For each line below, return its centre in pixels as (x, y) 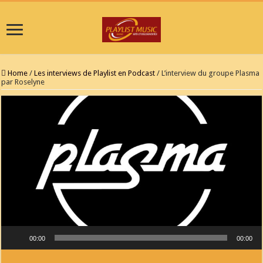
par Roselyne (23, 82)
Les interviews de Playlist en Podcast (95, 73)
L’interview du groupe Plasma (211, 73)
